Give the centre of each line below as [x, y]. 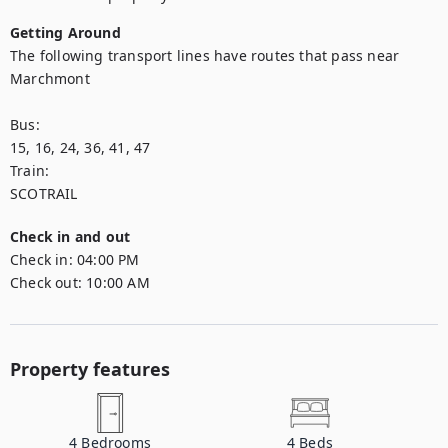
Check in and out [70, 236]
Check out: [46, 282]
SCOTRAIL [44, 193]
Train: [32, 170]
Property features [90, 369]
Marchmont [50, 78]
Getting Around [65, 32]
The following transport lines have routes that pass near [205, 55]
